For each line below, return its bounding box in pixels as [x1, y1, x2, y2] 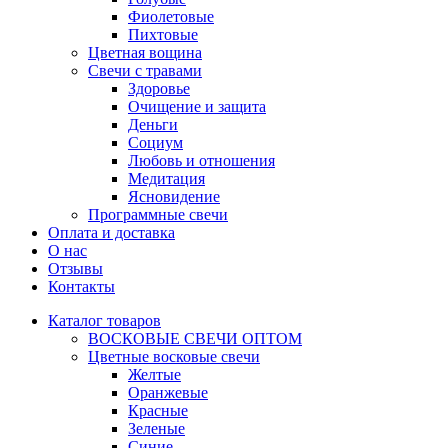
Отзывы [48, 260, 103, 277]
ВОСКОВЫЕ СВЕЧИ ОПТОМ [88, 330, 302, 347]
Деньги [128, 116, 178, 133]
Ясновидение [128, 188, 220, 205]
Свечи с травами [88, 62, 202, 79]
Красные [128, 402, 188, 419]
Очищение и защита [128, 98, 266, 115]
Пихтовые [128, 26, 198, 43]
